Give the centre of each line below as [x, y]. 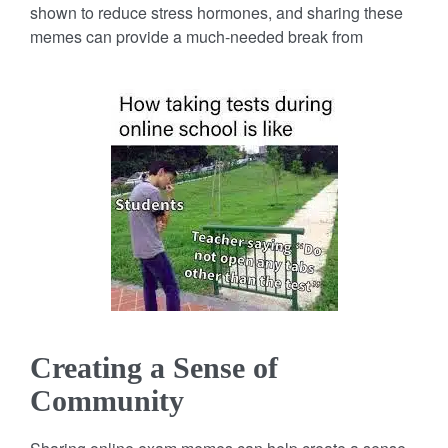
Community [107, 400]
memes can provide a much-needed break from [196, 36]
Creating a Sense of [154, 367]
